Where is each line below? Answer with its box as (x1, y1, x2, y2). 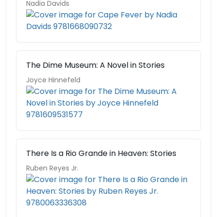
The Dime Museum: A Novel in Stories (26, 60, 165, 71)
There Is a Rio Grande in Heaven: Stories (26, 148, 176, 159)
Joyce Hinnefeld (26, 75, 80, 85)
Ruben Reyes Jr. (26, 163, 78, 173)
